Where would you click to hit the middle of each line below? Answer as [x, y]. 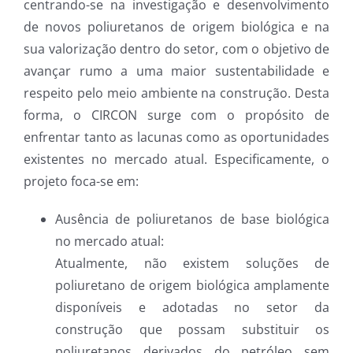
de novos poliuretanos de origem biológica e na [176, 27]
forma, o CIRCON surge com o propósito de [176, 115]
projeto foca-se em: [81, 181]
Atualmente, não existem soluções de [192, 263]
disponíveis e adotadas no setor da [192, 307]
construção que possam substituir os [192, 329]
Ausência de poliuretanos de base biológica [192, 219]
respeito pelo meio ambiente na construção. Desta [176, 93]
